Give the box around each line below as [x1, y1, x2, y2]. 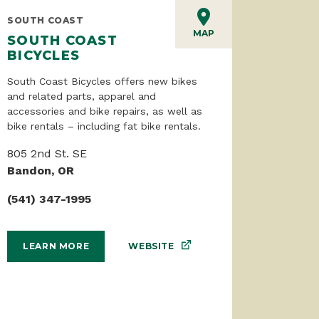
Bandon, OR [7, 163, 74, 177]
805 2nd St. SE [7, 146, 87, 160]
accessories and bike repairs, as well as [7, 105, 202, 117]
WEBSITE [128, 240, 174, 251]
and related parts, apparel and [7, 90, 156, 102]
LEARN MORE [23, 241, 90, 252]
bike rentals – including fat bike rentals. [7, 120, 201, 132]
